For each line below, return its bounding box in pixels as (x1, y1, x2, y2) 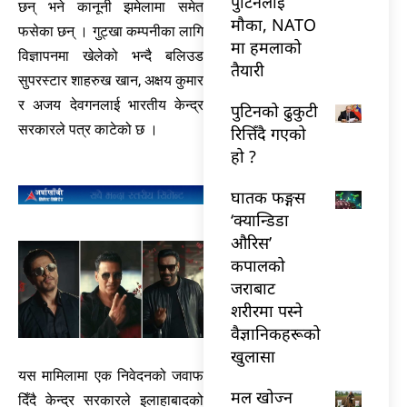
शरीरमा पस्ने (231, 299, 303, 322)
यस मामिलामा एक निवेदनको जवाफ (18, 366, 203, 384)
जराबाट (231, 276, 275, 299)
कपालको (231, 253, 285, 276)
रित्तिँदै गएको (231, 122, 306, 144)
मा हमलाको (231, 35, 302, 58)
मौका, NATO (231, 13, 316, 35)
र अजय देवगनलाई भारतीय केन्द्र (18, 95, 203, 114)
